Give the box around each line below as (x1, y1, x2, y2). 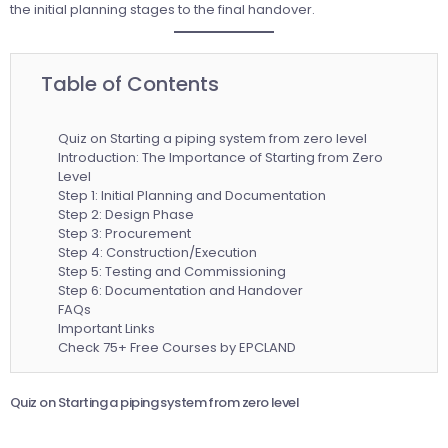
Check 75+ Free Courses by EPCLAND (57, 338, 296, 358)
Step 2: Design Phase (57, 205, 194, 225)
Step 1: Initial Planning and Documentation (57, 186, 326, 206)
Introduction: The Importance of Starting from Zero (57, 148, 383, 168)
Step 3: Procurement (57, 224, 191, 244)
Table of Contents (41, 70, 219, 99)
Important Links (57, 319, 155, 339)
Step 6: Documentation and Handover (57, 281, 303, 301)
